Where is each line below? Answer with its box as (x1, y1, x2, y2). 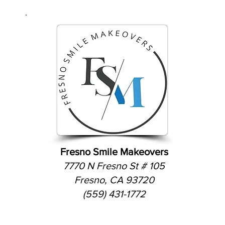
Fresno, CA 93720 (74, 174, 154, 185)
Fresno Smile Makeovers (60, 146, 168, 157)
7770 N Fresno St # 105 (63, 160, 165, 171)
